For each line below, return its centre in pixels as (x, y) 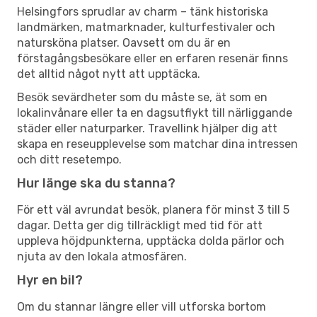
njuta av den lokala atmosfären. (102, 256)
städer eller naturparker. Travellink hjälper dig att (147, 128)
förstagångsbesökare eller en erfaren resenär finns (152, 58)
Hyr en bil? (50, 280)
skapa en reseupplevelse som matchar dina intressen (157, 144)
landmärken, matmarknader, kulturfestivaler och (146, 27)
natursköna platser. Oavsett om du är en (124, 42)
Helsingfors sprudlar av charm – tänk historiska (143, 11)
